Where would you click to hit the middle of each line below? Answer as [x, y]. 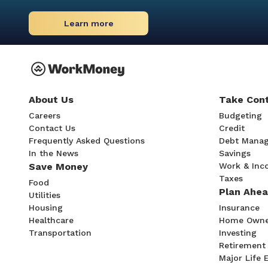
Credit [232, 128]
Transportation [60, 233]
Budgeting [240, 116]
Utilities [45, 195]
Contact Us [52, 128]
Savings [235, 153]
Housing [46, 208]
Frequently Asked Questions [87, 141]
